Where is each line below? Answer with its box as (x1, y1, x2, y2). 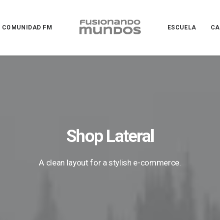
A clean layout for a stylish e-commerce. (39, 158, 181, 167)
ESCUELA (167, 24, 196, 31)
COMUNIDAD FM (1, 24, 53, 31)
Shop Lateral (66, 126, 154, 146)
